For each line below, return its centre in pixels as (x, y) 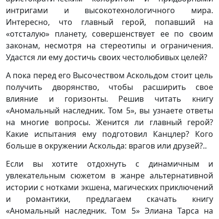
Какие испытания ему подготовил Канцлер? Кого (109, 134)
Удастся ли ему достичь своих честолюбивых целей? (107, 57)
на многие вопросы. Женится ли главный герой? (109, 122)
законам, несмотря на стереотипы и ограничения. (109, 45)
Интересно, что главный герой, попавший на (109, 22)
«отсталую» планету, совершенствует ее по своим (109, 34)
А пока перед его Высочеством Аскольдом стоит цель (109, 75)
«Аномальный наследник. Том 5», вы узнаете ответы (109, 110)
